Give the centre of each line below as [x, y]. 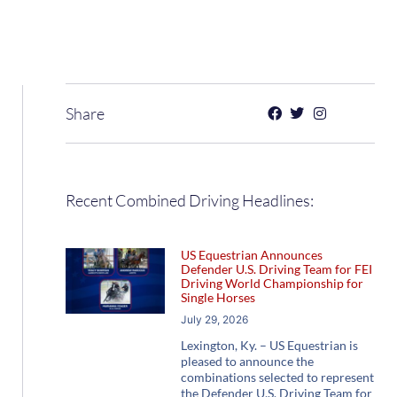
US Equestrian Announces [251, 255]
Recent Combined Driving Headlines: [190, 201]
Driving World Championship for [272, 284]
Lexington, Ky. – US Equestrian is [269, 346]
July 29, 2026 [214, 320]
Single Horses [218, 298]
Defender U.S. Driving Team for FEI [276, 269]
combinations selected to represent [277, 378]
